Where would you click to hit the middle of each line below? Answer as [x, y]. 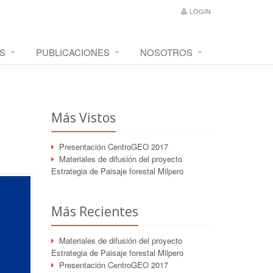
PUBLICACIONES [73, 52]
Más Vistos [83, 118]
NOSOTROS [166, 52]
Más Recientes [94, 211]
